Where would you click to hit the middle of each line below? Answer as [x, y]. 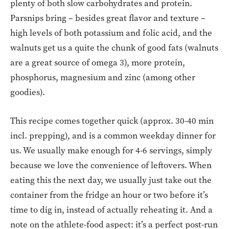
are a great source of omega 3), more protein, [98, 62]
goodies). [28, 92]
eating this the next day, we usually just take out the [111, 180]
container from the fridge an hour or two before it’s [109, 195]
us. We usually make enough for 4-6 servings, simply [111, 150]
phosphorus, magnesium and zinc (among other [103, 77]
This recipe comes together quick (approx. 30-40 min [112, 121]
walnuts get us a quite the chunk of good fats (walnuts [114, 48]
